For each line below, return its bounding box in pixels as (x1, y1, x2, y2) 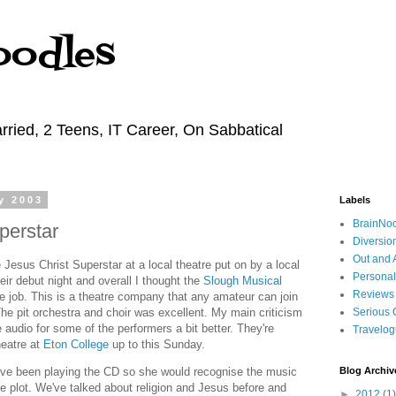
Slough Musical (203, 273, 282, 287)
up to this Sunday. (109, 337, 205, 351)
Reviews (353, 288, 394, 301)
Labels (339, 194, 370, 205)
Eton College (43, 337, 109, 351)
